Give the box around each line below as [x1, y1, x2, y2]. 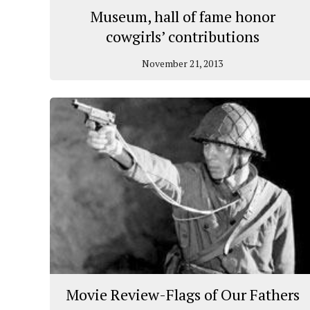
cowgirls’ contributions [105, 26, 259, 46]
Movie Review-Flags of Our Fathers [65, 284, 300, 305]
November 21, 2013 [142, 56, 224, 70]
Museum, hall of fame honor [89, 6, 275, 26]
